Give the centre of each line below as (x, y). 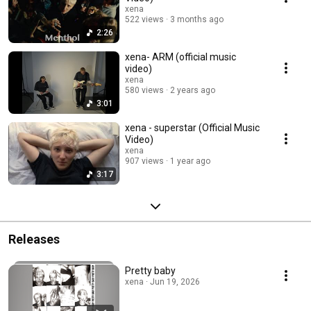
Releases (34, 239)
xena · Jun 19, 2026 (162, 282)
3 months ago (197, 20)
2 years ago (193, 91)
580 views (144, 91)
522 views (144, 20)
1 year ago (190, 161)
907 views (144, 161)
